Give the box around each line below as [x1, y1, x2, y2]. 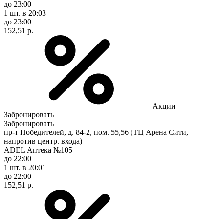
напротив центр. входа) [4, 136, 82, 145]
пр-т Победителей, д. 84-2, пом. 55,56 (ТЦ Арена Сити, [4, 128, 188, 136]
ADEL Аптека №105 [4, 145, 72, 154]
